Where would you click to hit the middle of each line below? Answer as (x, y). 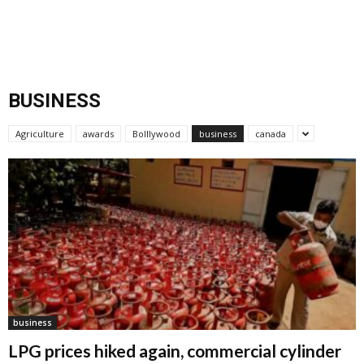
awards (98, 134)
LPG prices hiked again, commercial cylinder (175, 351)
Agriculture (40, 134)
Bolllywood (156, 134)
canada (271, 134)
